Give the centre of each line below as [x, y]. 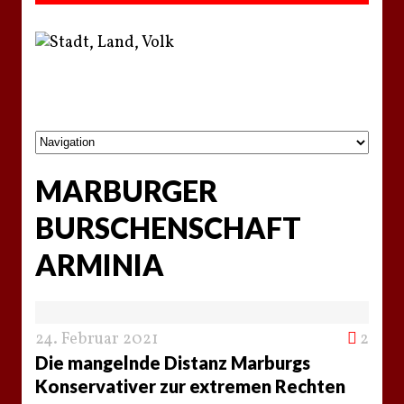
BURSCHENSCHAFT [168, 227]
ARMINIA [100, 264]
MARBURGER [126, 190]
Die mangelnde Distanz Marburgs [173, 362]
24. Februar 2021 [96, 339]
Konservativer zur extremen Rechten [190, 386]
